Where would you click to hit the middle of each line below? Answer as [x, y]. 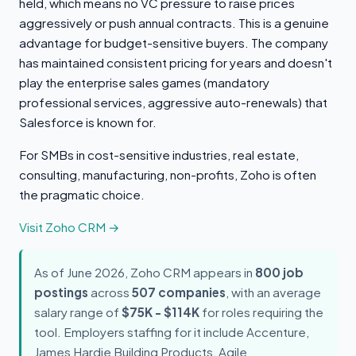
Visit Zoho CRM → [70, 227]
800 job [279, 272]
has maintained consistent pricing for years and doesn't [176, 62]
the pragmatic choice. [82, 194]
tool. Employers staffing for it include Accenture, [172, 332]
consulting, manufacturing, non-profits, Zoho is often [168, 174]
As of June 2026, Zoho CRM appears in [145, 272]
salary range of [78, 312]
